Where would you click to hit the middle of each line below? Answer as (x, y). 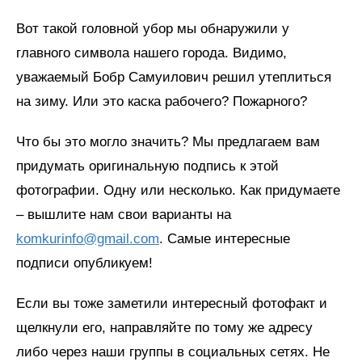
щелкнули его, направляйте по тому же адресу (164, 327)
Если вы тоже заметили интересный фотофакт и (172, 303)
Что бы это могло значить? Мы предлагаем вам (168, 141)
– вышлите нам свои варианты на (124, 214)
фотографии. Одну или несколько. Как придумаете (178, 190)
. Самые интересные (225, 238)
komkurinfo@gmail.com (88, 238)
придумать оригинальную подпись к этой (147, 166)
